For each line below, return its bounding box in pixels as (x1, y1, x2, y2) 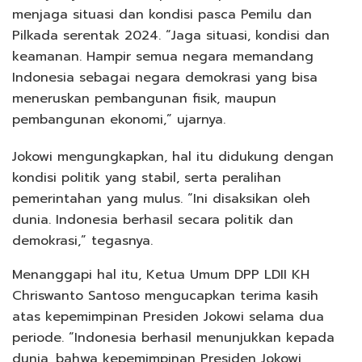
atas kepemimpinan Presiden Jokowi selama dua (12, 306, 324, 326)
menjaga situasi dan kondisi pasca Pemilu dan (12, 4, 312, 24)
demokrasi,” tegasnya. (12, 230, 153, 250)
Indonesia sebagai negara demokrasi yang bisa (12, 67, 318, 87)
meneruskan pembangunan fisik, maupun (12, 88, 276, 108)
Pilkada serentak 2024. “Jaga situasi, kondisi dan (12, 25, 330, 45)
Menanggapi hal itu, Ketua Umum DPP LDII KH (12, 264, 309, 284)
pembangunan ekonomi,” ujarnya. (12, 109, 225, 129)
